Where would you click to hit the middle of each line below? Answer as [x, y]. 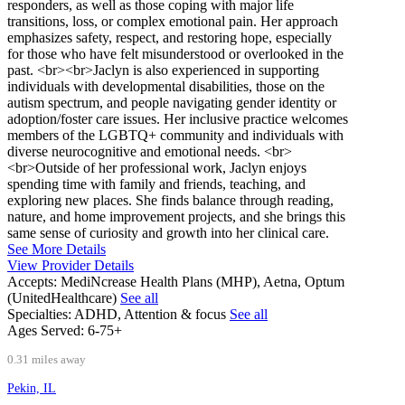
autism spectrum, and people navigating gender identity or [172, 103]
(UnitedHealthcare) [64, 298]
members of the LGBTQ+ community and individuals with [175, 136]
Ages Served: [46, 331]
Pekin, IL [32, 389]
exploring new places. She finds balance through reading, [170, 201]
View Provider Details [71, 266]
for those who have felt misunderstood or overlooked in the [175, 54]
